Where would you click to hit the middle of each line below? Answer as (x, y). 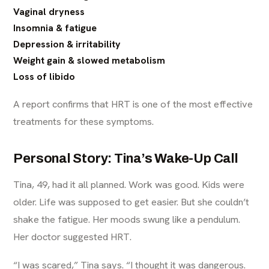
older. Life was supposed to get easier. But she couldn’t (131, 202)
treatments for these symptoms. (84, 121)
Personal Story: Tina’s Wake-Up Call (126, 159)
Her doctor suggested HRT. (73, 237)
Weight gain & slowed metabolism (89, 60)
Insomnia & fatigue (55, 28)
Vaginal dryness (49, 12)
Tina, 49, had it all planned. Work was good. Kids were (129, 184)
